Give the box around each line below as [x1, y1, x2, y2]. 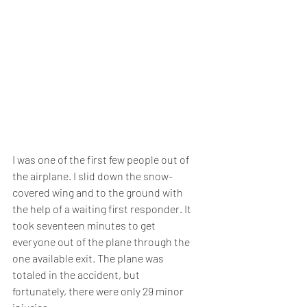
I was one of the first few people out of [12, 153, 191, 167]
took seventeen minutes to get [12, 219, 158, 232]
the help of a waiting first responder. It [12, 202, 193, 216]
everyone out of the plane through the [12, 235, 192, 249]
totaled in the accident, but [12, 268, 142, 282]
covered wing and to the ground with [12, 186, 185, 199]
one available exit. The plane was [12, 251, 166, 265]
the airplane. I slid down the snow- [12, 169, 173, 183]
